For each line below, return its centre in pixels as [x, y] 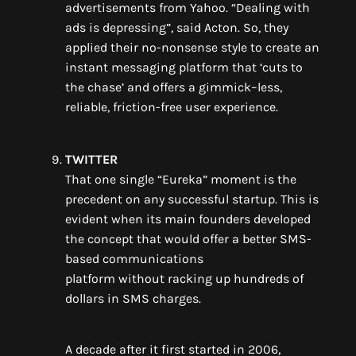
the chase [93, 87]
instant [88, 67]
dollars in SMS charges [132, 298]
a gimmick [220, 87]
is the [279, 179]
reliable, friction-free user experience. [172, 106]
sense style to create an [252, 47]
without [141, 278]
